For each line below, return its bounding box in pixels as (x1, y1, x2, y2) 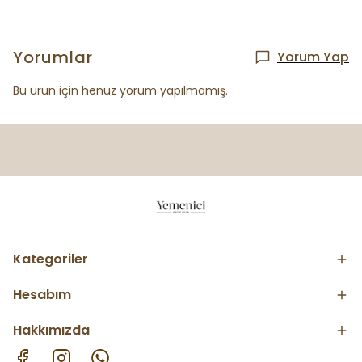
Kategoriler (13, 250, 88, 268)
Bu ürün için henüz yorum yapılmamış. (13, 82, 228, 99)
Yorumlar (13, 46, 93, 69)
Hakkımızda (13, 321, 90, 339)
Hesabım (13, 285, 71, 304)
